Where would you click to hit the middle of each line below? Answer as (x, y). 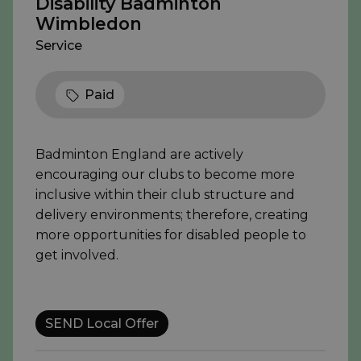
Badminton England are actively (139, 155)
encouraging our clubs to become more (165, 175)
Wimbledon (89, 24)
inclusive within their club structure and (165, 195)
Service (59, 46)
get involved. (77, 255)
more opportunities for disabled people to (171, 235)
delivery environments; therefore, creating (172, 215)
